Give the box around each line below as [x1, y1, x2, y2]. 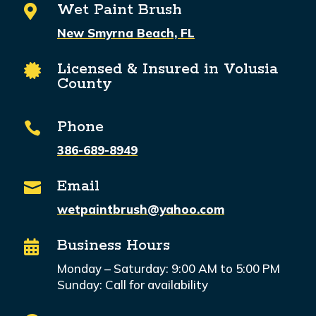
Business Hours [56, 236, 170, 256]
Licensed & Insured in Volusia [56, 59, 278, 80]
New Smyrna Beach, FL [56, 25, 195, 41]
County [56, 74, 112, 95]
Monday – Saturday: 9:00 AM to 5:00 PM [56, 261, 280, 276]
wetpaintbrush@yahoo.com [56, 202, 224, 217]
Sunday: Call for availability [56, 277, 208, 293]
